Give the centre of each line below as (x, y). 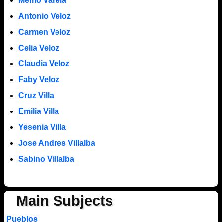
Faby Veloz (39, 79)
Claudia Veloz (44, 63)
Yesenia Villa (42, 127)
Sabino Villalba (46, 159)
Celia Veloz (39, 48)
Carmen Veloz (44, 32)
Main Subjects (64, 201)
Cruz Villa (36, 95)
